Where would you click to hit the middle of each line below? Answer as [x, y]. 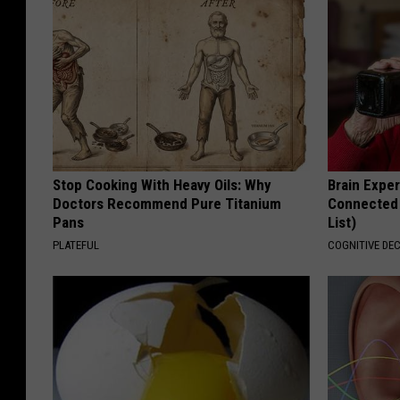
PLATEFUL [76, 245]
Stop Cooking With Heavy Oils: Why [162, 184]
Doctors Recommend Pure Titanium [167, 203]
